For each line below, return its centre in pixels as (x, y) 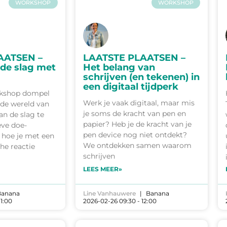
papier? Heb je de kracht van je (137, 124)
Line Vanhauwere (109, 193)
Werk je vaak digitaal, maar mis (139, 103)
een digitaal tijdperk (130, 86)
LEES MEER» (102, 169)
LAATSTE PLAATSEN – (134, 58)
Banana (157, 193)
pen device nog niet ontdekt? (135, 135)
